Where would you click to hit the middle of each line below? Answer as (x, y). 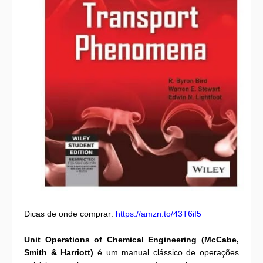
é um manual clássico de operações (166, 253)
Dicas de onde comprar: (70, 214)
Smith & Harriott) (59, 253)
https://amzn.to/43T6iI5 (159, 214)
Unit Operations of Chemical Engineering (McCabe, (131, 240)
